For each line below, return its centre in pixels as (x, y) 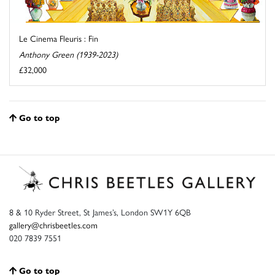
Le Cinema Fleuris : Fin (59, 38)
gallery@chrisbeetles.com (53, 224)
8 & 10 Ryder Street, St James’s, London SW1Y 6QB (100, 211)
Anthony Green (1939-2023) (68, 54)
